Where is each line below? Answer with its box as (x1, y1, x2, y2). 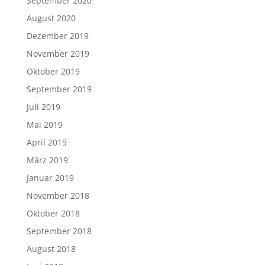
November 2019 (26, 48, 89, 60)
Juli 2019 (26, 101, 60, 113)
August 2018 (26, 243, 76, 255)
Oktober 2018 (26, 208, 80, 219)
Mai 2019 (26, 119, 63, 131)
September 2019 (26, 83, 92, 95)
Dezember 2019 (26, 30, 89, 42)
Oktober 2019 (26, 66, 80, 77)
